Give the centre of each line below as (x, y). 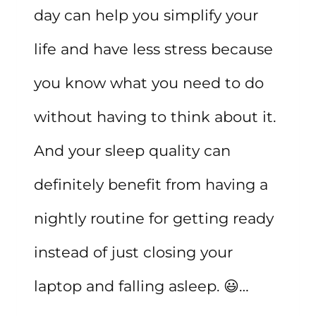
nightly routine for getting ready (154, 218)
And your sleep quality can (132, 150)
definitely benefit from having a (151, 184)
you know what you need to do (149, 83)
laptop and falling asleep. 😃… (141, 286)
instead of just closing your (133, 252)
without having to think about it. (155, 116)
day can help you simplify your (146, 15)
